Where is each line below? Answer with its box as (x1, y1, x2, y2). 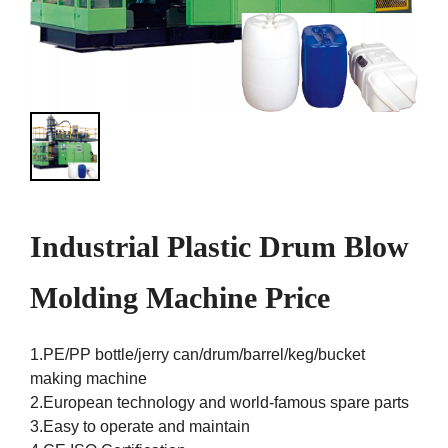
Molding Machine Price (30, 281, 330, 315)
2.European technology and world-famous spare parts (30, 394, 409, 412)
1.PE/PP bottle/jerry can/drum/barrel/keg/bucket (30, 346, 365, 364)
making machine (30, 370, 147, 388)
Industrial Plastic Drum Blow (30, 230, 409, 264)
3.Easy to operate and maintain (30, 418, 250, 436)
